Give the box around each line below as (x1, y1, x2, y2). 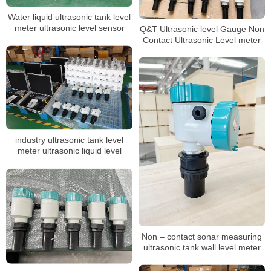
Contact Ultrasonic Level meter (143, 34, 261, 45)
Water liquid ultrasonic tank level (8, 12, 131, 22)
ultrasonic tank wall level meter (143, 242, 261, 252)
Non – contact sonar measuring (142, 231, 262, 241)
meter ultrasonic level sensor (14, 23, 125, 33)
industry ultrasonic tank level (15, 135, 123, 145)
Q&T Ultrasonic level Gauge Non (139, 24, 264, 34)
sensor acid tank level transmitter (6, 157, 132, 167)
